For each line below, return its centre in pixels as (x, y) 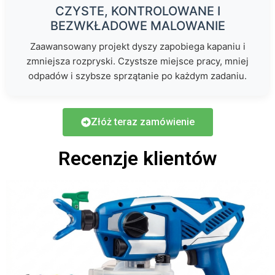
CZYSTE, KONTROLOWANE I (137, 11)
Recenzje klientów (137, 159)
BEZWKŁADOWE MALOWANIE (137, 26)
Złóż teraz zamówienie (142, 122)
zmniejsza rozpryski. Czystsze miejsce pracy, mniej (137, 61)
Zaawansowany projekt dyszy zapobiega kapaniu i (137, 47)
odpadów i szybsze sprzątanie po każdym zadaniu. (137, 76)
